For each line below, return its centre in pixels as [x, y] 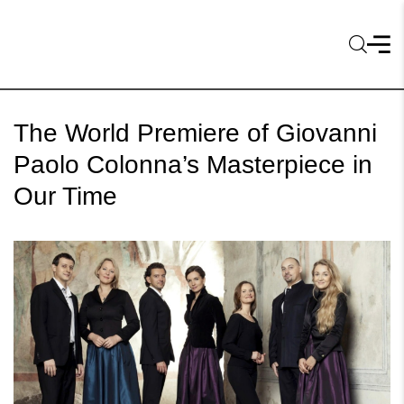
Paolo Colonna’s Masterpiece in [193, 165]
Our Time [65, 196]
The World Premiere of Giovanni [195, 133]
